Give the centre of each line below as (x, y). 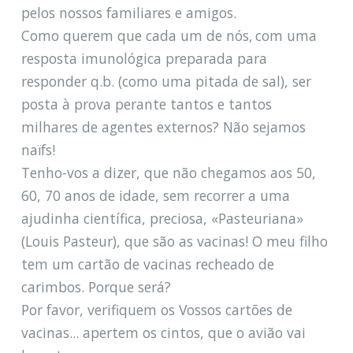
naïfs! (38, 149)
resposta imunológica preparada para (144, 58)
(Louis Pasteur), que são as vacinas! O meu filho (174, 241)
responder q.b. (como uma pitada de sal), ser (166, 81)
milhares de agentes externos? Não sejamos (163, 126)
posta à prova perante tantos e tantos (146, 104)
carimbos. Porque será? (96, 286)
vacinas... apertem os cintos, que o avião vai (163, 332)
